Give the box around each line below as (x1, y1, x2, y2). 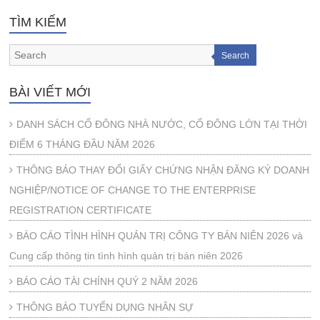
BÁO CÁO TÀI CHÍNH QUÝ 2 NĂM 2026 (16, 276, 199, 287)
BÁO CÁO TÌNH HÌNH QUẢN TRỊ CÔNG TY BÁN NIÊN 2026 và (16, 230, 304, 241)
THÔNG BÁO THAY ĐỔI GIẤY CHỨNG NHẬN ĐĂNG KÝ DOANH (16, 164, 310, 176)
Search (221, 51, 250, 61)
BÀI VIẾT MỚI (9, 85, 91, 99)
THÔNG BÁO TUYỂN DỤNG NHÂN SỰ (16, 301, 194, 313)
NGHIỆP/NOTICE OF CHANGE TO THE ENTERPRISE (9, 184, 256, 196)
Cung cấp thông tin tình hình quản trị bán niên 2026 (9, 250, 244, 261)
